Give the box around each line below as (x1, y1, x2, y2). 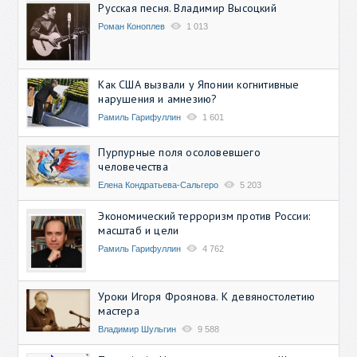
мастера (98, 303, 139, 318)
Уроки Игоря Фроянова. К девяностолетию (98, 288, 316, 304)
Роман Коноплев (98, 21, 166, 31)
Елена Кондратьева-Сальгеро (98, 179, 219, 190)
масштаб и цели (98, 222, 179, 237)
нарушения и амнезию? (98, 91, 218, 106)
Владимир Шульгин (98, 324, 177, 334)
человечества (98, 159, 168, 174)
